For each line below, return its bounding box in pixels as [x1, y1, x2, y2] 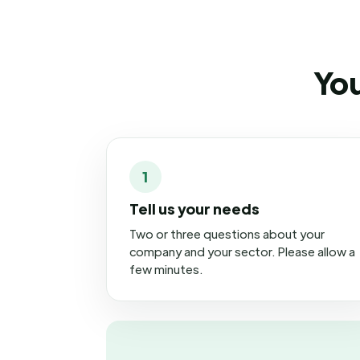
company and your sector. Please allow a [129, 243, 355, 259]
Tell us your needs [129, 199, 260, 218]
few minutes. [129, 261, 203, 276]
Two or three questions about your [129, 226, 325, 241]
